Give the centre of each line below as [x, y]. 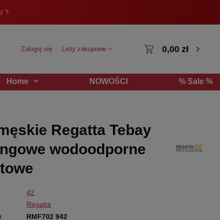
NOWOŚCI [109, 81]
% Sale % [196, 81]
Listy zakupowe [85, 49]
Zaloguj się [37, 49]
